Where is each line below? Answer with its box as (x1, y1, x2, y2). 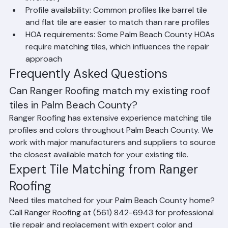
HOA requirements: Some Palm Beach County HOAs (25, 45, 217, 56)
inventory (25, 9, 61, 19)
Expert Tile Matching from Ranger (9, 178, 201, 193)
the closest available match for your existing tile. (9, 165, 188, 176)
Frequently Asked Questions (9, 82, 167, 98)
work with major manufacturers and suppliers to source (9, 153, 218, 164)
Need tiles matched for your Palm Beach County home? (9, 211, 217, 222)
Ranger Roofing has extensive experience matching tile (9, 129, 214, 139)
